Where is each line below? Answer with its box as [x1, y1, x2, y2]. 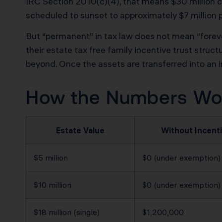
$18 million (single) [34, 207, 100, 217]
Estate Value [56, 125, 105, 135]
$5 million [34, 152, 68, 163]
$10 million [34, 179, 71, 190]
